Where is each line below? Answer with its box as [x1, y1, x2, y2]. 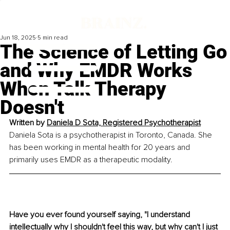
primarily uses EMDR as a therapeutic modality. [9, 155, 172, 165]
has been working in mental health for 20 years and [9, 142, 192, 153]
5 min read [37, 34, 68, 42]
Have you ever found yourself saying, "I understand [9, 209, 192, 220]
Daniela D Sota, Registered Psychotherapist [47, 118, 201, 128]
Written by [9, 118, 47, 128]
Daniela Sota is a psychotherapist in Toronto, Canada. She [9, 130, 214, 141]
